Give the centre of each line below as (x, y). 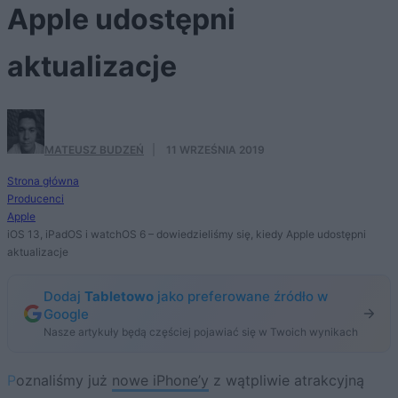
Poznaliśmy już (64, 380)
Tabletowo (119, 296)
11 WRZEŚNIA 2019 (215, 149)
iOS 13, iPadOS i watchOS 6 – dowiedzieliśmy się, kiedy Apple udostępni (187, 234)
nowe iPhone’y (160, 380)
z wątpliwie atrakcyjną (287, 380)
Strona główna (43, 180)
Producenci (36, 198)
